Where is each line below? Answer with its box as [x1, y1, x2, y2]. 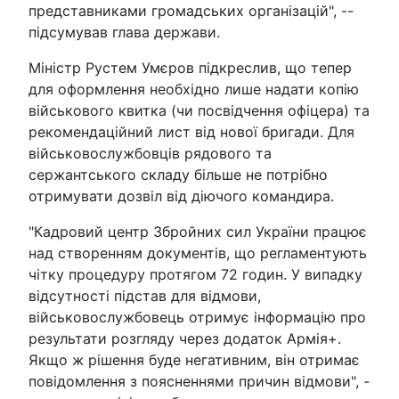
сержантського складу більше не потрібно [28, 165, 328, 183]
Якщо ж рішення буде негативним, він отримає [28, 350, 360, 369]
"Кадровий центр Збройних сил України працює [28, 222, 367, 240]
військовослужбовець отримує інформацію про [28, 307, 366, 326]
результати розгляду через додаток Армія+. [28, 329, 341, 347]
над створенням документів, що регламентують [28, 243, 367, 262]
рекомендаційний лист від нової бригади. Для [28, 122, 354, 141]
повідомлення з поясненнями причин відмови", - [28, 371, 370, 390]
